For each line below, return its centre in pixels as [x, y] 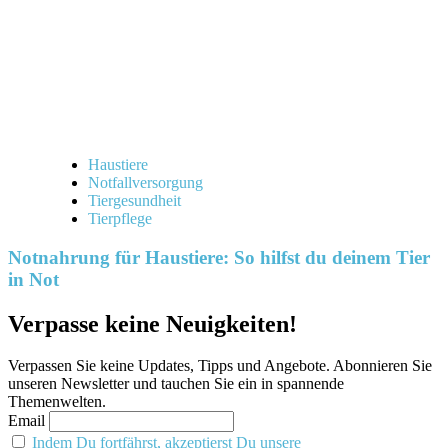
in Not [33, 279]
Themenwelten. [57, 402]
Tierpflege [120, 218]
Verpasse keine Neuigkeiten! [152, 323]
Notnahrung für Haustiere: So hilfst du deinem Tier [219, 257]
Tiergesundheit [134, 200]
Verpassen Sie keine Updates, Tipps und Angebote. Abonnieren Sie [220, 366]
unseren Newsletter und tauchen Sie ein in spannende [176, 384]
